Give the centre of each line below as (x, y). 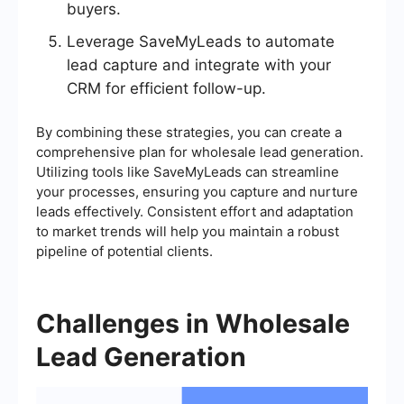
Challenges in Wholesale (193, 324)
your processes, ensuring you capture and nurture (197, 192)
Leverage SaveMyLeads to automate (201, 42)
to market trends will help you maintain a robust (188, 232)
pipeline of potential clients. (124, 252)
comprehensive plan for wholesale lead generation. (200, 152)
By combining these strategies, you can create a (189, 133)
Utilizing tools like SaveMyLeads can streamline (188, 172)
